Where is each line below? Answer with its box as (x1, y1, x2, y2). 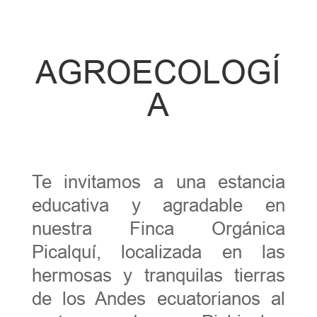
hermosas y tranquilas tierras (31, 264, 286, 286)
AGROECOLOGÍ (35, 54, 282, 91)
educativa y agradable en (31, 194, 286, 216)
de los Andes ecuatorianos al (31, 287, 286, 309)
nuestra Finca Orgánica (31, 217, 286, 239)
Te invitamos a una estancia (31, 171, 286, 192)
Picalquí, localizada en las (31, 241, 286, 263)
